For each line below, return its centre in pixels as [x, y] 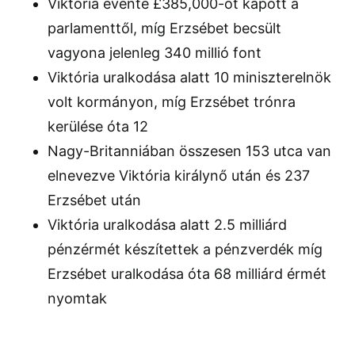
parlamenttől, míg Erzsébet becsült [164, 29]
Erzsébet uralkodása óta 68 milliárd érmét [187, 274]
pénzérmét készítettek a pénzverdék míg [185, 250]
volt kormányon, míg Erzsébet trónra [172, 102]
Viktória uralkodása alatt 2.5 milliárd [167, 225]
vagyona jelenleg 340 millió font [155, 53]
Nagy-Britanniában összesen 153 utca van [189, 151]
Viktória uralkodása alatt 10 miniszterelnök [189, 78]
